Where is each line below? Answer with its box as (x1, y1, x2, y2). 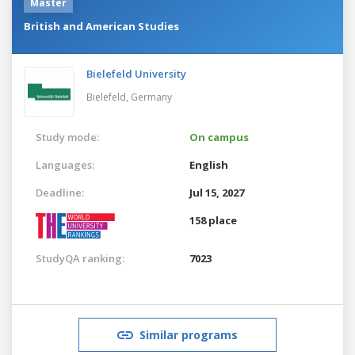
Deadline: (36, 185, 84, 200)
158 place (189, 212, 237, 227)
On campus (189, 129, 249, 144)
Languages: (36, 157, 94, 172)
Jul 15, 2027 (189, 185, 244, 200)
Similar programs (139, 326, 238, 342)
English (189, 157, 228, 172)
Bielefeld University (86, 66, 186, 81)
